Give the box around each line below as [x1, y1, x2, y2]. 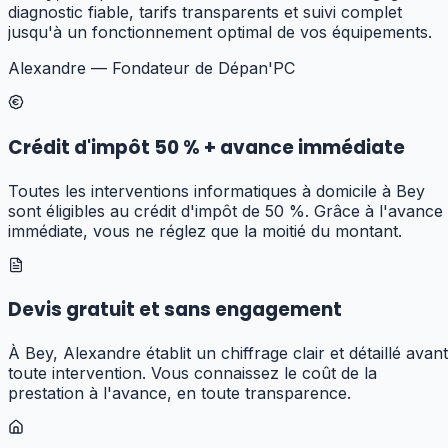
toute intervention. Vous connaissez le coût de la [8, 363, 377, 384]
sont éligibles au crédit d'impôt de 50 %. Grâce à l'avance [8, 200, 443, 221]
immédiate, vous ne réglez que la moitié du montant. [8, 220, 402, 241]
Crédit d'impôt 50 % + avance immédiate [8, 133, 405, 161]
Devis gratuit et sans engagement [8, 296, 342, 324]
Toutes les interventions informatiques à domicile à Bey [8, 180, 425, 201]
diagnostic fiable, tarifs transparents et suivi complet [8, 2, 402, 23]
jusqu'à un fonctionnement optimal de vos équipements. [8, 22, 432, 43]
